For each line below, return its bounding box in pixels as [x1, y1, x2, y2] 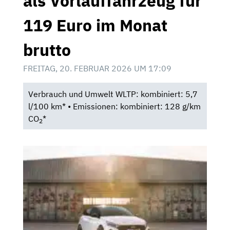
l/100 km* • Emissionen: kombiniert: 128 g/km [28, 101, 201, 111]
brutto [23, 39, 71, 61]
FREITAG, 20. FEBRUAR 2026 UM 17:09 [23, 63, 171, 73]
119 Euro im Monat [23, 14, 167, 36]
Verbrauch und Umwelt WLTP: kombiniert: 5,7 [28, 88, 198, 99]
